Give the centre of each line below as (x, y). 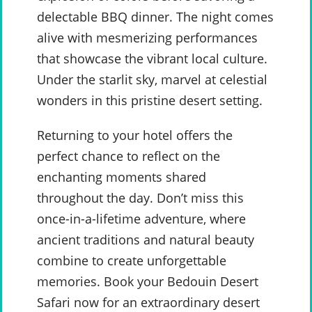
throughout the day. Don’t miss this (140, 198)
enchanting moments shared (122, 177)
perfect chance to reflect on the (128, 156)
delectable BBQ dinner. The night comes (155, 17)
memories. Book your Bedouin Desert (148, 282)
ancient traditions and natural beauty (146, 240)
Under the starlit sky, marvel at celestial (152, 80)
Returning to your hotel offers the (135, 135)
